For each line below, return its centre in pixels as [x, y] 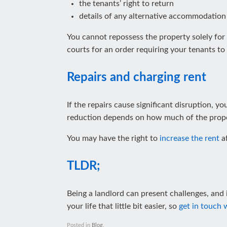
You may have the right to [113, 138]
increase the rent [190, 138]
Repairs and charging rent [137, 78]
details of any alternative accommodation [153, 16]
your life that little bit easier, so [123, 206]
